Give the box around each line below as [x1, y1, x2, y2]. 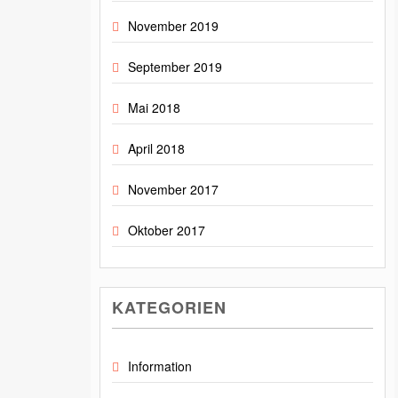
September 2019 [128, 58, 222, 76]
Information [128, 357, 192, 376]
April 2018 [128, 139, 185, 158]
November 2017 [128, 180, 219, 199]
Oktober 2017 [128, 221, 205, 240]
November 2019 [128, 17, 219, 36]
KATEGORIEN [112, 296, 227, 320]
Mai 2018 [128, 99, 180, 117]
